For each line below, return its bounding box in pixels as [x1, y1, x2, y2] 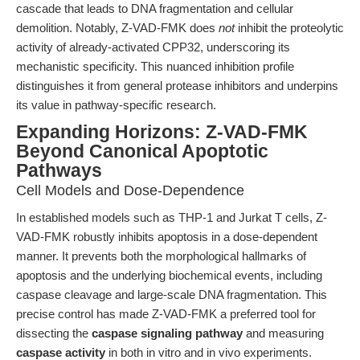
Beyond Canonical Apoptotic [16, 141, 268, 162]
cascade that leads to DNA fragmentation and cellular [16, 2, 293, 15]
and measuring [243, 326, 324, 340]
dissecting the [16, 326, 92, 340]
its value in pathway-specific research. [16, 98, 216, 112]
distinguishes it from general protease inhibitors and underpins [16, 79, 338, 92]
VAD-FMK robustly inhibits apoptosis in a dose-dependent [16, 230, 317, 243]
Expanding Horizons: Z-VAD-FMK [16, 122, 308, 142]
